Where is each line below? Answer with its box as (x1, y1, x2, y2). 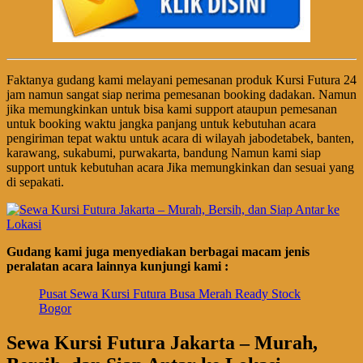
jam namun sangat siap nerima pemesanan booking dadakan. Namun (6, 87, 357, 101)
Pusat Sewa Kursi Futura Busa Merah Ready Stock (39, 286, 301, 301)
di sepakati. (6, 174, 64, 189)
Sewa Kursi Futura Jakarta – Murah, (6, 331, 318, 353)
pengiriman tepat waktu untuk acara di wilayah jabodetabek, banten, (6, 130, 354, 145)
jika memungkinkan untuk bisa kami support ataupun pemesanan (6, 101, 337, 116)
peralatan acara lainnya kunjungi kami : (6, 258, 228, 273)
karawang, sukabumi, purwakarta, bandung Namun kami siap (6, 145, 321, 160)
